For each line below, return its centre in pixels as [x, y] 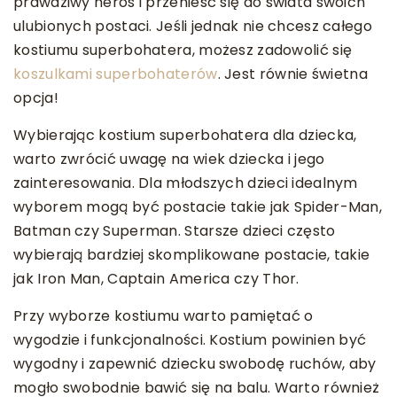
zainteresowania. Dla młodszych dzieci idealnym [186, 183]
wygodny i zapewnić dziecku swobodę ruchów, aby [195, 364]
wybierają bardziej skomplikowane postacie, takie [192, 255]
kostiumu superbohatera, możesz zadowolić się [183, 50]
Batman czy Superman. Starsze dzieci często [175, 231]
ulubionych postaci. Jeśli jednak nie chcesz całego [193, 26]
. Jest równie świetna [292, 74]
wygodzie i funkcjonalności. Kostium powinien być [190, 340]
